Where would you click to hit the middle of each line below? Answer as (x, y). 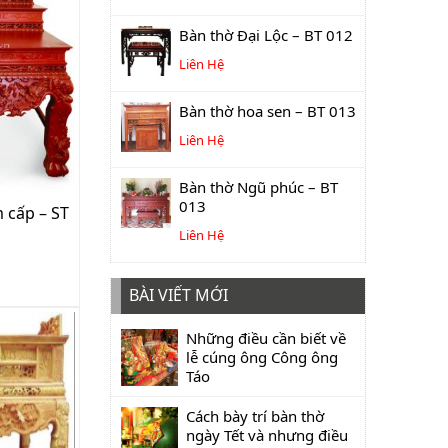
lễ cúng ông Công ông (262, 357)
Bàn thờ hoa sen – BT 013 (267, 111)
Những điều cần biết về (266, 338)
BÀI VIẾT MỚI (178, 295)
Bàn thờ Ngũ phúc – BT (258, 187)
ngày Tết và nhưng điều (267, 435)
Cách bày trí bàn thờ (255, 416)
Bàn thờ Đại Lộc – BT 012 (266, 35)
